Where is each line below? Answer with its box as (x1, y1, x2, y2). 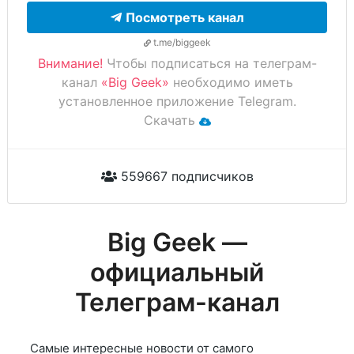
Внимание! (37, 55, 103, 72)
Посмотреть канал (125, 9, 244, 26)
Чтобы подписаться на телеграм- (102, 55, 317, 72)
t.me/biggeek (150, 36, 211, 49)
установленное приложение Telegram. (58, 93, 296, 110)
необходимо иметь (168, 74, 293, 91)
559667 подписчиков (116, 168, 254, 185)
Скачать (143, 112, 199, 129)
